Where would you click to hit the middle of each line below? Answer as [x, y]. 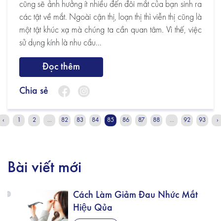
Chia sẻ [34, 91]
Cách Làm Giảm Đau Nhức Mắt [135, 196]
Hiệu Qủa [93, 208]
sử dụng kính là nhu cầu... [60, 43]
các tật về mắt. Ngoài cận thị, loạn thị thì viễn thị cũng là [110, 18]
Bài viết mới [44, 168]
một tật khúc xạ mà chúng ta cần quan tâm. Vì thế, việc [110, 30]
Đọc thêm [61, 67]
